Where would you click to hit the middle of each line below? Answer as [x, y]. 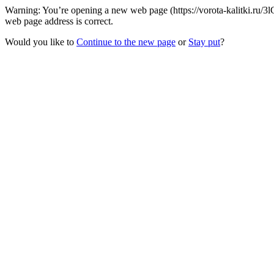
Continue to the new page [126, 42]
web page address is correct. [59, 21]
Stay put [204, 42]
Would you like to [41, 42]
